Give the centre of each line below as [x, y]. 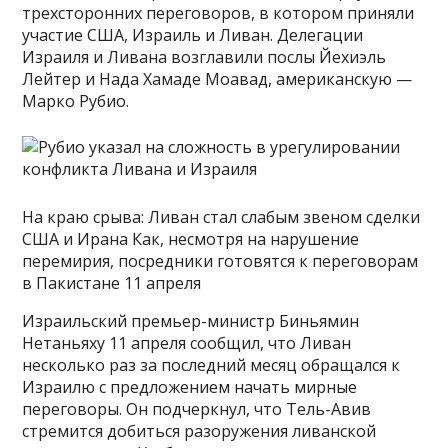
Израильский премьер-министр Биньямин [191, 321]
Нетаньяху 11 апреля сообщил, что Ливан [187, 343]
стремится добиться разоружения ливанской [199, 431]
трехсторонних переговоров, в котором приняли [218, 13]
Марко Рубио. [76, 101]
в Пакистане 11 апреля [112, 283]
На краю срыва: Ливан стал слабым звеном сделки [221, 217]
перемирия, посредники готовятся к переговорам [220, 261]
